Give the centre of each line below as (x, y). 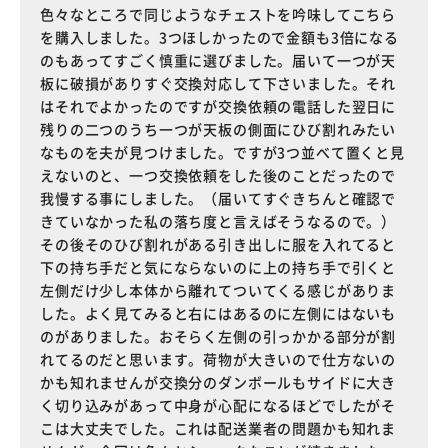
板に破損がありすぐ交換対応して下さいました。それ (218, 83)
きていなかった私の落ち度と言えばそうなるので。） (218, 221)
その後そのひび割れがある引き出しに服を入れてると (218, 244)
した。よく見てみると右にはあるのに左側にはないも (218, 313)
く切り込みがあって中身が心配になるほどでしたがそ (218, 405)
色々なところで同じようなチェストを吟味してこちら (218, 14)
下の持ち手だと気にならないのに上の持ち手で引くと (218, 267)
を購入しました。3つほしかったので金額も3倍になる (219, 37)
